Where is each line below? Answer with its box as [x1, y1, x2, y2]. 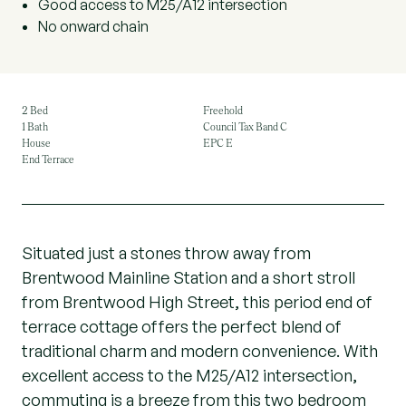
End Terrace [22, 153, 74, 166]
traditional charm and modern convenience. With [22, 341, 378, 361]
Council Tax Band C [203, 121, 287, 133]
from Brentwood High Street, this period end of [22, 292, 372, 312]
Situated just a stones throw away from [22, 243, 311, 263]
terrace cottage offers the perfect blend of [22, 316, 342, 336]
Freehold [203, 104, 243, 117]
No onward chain [38, 17, 149, 35]
